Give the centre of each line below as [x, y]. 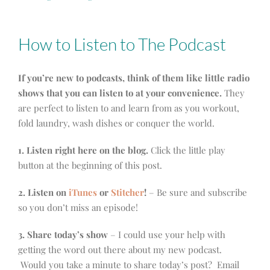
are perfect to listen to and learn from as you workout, [129, 108]
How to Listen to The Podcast [122, 44]
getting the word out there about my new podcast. [120, 250]
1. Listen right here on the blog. [83, 150]
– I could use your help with [167, 235]
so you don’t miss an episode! [78, 208]
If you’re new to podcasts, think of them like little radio [134, 78]
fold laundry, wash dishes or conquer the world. [116, 123]
